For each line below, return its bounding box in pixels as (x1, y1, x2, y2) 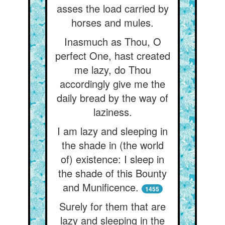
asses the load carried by (56, 1, 169, 16)
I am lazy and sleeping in (57, 124, 168, 138)
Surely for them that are (59, 199, 166, 213)
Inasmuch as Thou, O (64, 34, 161, 49)
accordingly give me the (60, 76, 165, 91)
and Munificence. (62, 180, 139, 194)
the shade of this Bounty (58, 166, 167, 180)
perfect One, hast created (55, 48, 170, 63)
